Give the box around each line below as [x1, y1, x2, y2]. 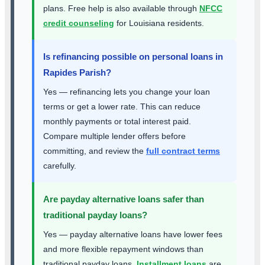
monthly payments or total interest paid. [43, 117, 191, 127]
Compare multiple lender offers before [43, 131, 186, 141]
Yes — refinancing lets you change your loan [43, 87, 210, 97]
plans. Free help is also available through [43, 4, 199, 14]
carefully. [43, 161, 76, 171]
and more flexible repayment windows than [43, 244, 203, 254]
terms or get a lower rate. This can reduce [43, 102, 201, 112]
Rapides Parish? [43, 67, 111, 78]
